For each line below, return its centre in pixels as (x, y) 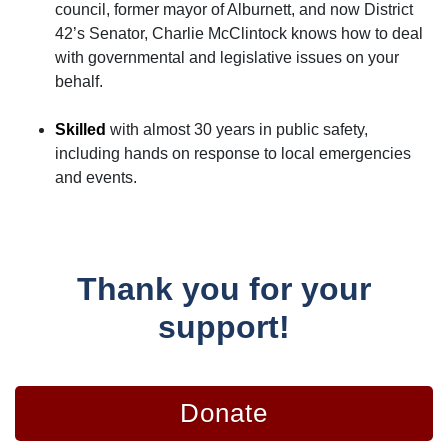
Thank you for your (224, 288)
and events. (96, 177)
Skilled (82, 129)
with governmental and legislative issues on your (227, 57)
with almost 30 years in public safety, (239, 129)
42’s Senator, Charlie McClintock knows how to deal (239, 33)
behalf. (79, 81)
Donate (224, 412)
